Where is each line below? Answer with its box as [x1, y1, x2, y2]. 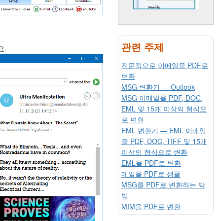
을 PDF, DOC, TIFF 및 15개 [121, 136, 207, 146]
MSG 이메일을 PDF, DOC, [121, 92, 203, 103]
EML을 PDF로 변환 [121, 157, 181, 168]
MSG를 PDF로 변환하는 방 [121, 179, 205, 189]
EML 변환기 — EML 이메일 [121, 125, 206, 135]
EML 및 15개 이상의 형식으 [121, 103, 207, 113]
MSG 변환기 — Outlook [121, 81, 195, 92]
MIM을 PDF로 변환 [121, 201, 181, 211]
